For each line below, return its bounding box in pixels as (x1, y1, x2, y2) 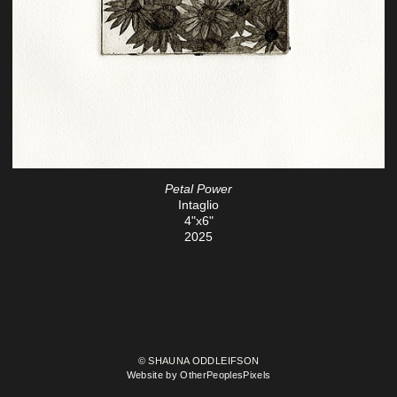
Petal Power (165, 181, 232, 196)
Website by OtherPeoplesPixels (126, 370, 271, 381)
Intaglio (178, 197, 219, 212)
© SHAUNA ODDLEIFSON (137, 355, 260, 367)
